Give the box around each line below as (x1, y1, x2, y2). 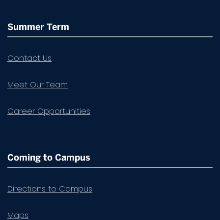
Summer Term (7, 21, 69, 33)
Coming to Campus (7, 152, 90, 164)
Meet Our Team (7, 79, 68, 91)
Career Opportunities (7, 106, 90, 117)
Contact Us (7, 53, 52, 64)
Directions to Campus (7, 183, 92, 195)
